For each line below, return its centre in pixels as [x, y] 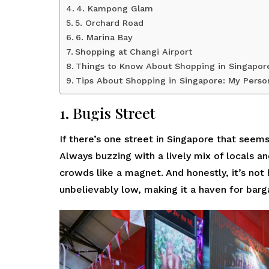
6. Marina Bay [104, 38]
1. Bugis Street [107, 113]
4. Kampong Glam [114, 9]
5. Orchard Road [109, 23]
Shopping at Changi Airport [133, 52]
